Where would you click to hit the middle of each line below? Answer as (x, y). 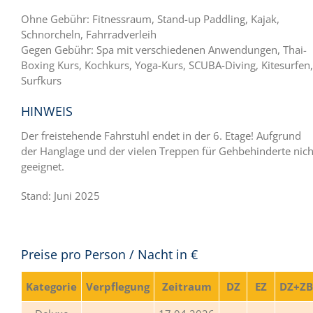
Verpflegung (118, 286)
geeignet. (43, 166)
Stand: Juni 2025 (60, 195)
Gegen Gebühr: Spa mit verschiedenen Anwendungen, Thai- (164, 49)
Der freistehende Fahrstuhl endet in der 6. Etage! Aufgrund (161, 135)
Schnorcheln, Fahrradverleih (89, 34)
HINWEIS (47, 111)
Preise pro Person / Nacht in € (109, 254)
